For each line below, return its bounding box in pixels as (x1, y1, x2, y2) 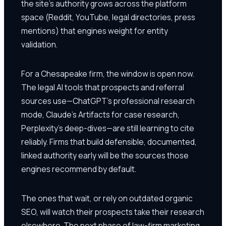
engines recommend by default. (21, 163, 136, 175)
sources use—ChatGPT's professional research (21, 95, 195, 106)
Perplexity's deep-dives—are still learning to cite (21, 122, 194, 134)
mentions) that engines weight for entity (21, 25, 168, 36)
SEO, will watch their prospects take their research (21, 206, 204, 217)
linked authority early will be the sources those (21, 149, 189, 161)
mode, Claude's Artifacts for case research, (21, 108, 180, 120)
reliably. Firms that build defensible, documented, (21, 136, 197, 147)
